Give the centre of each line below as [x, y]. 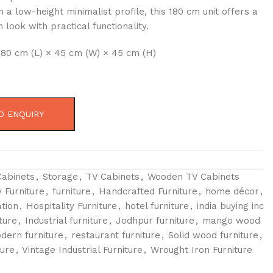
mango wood [231, 220]
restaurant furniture [115, 235]
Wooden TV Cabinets [193, 176]
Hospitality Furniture [71, 206]
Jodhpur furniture [155, 220]
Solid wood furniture [213, 235]
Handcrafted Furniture [148, 191]
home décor [232, 191]
